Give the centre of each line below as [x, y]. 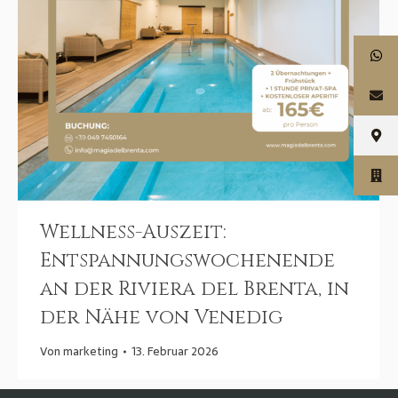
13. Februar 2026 [175, 352]
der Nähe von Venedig [161, 318]
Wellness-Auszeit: [133, 233]
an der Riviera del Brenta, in [195, 290]
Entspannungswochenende [187, 261]
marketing [91, 352]
